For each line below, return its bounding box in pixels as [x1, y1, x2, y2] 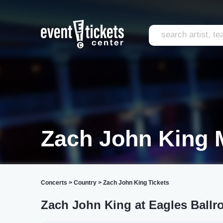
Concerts [41, 179, 67, 186]
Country [74, 179, 97, 186]
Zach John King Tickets [103, 179, 169, 186]
